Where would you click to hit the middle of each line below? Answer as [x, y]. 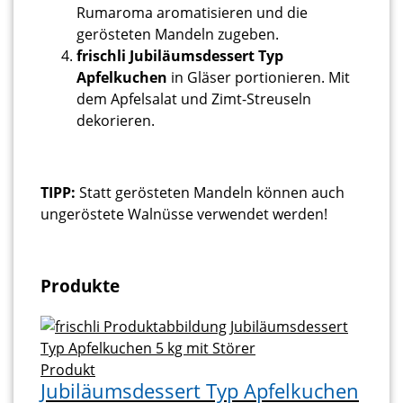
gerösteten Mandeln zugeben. [178, 35]
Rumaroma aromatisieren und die [192, 13]
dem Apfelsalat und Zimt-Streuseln [194, 99]
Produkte [80, 286]
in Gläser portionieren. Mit [259, 78]
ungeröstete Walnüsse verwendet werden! [184, 215]
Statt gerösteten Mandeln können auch [210, 193]
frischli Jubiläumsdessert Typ [180, 56]
